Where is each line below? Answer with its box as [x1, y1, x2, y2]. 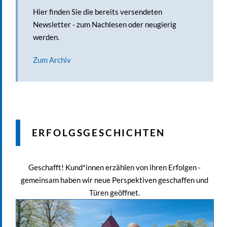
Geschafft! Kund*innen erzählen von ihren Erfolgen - [28, 163, 201, 172]
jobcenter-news [89, 200, 135, 208]
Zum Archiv [32, 55, 71, 64]
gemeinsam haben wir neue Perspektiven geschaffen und [21, 175, 208, 185]
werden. [32, 32, 59, 42]
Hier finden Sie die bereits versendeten [32, 7, 162, 16]
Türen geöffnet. [89, 188, 140, 198]
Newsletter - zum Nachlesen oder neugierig [32, 20, 176, 29]
